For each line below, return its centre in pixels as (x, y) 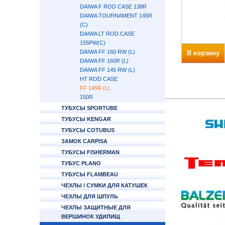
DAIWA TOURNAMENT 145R (116, 16)
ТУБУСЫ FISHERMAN (90, 152)
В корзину (203, 53)
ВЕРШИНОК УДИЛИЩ (91, 216)
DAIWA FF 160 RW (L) (107, 52)
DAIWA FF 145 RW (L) (107, 70)
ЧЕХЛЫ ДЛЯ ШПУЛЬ (90, 196)
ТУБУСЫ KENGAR (86, 119)
